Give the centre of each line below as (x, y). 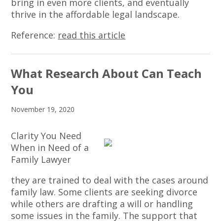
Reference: (35, 35)
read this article (92, 35)
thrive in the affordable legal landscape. (95, 15)
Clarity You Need (46, 135)
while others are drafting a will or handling (102, 203)
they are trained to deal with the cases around (110, 180)
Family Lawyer (41, 159)
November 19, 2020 (43, 109)
